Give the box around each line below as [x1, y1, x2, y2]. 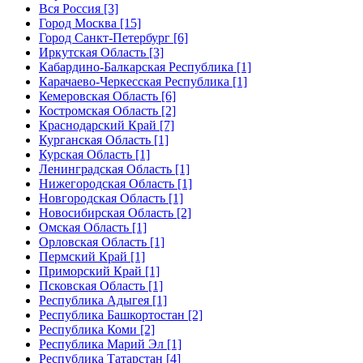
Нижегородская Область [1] [39, 176, 192, 190]
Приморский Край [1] [39, 263, 160, 278]
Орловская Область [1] [39, 234, 164, 249]
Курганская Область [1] [39, 132, 169, 147]
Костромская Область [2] [39, 103, 176, 117]
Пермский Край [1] [39, 249, 145, 263]
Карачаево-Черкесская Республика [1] [39, 74, 247, 88]
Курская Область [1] [39, 147, 150, 161]
